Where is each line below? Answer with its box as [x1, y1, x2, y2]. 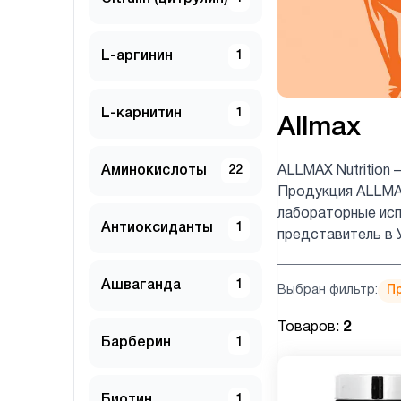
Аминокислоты [101, 165, 207, 178]
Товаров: [277, 320, 343, 334]
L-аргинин [101, 50, 173, 64]
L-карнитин [101, 107, 182, 121]
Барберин [101, 337, 171, 350]
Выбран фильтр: [277, 284, 378, 296]
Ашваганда [101, 279, 181, 293]
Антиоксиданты [101, 222, 213, 235]
